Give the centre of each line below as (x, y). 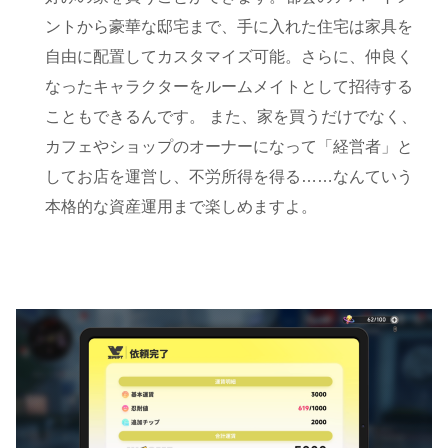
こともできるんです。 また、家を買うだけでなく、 (231, 116)
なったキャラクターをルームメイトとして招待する (229, 86)
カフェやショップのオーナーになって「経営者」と (229, 146)
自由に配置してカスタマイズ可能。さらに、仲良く (229, 56)
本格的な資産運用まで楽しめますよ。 (181, 206)
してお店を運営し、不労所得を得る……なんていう (229, 176)
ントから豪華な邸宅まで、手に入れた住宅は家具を (229, 26)
